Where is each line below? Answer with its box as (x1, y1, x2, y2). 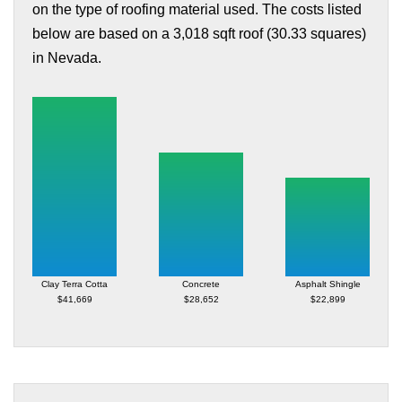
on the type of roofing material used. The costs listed (32, 2, 362, 17)
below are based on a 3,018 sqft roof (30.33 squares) (32, 26, 366, 41)
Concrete (182, 279, 220, 290)
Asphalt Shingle (294, 279, 361, 290)
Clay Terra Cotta (41, 279, 108, 290)
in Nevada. (32, 50, 101, 66)
